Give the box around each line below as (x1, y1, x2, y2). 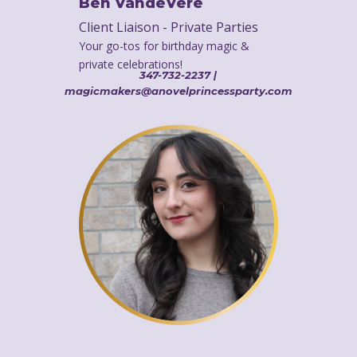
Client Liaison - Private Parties (78, 18, 258, 36)
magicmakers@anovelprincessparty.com (64, 84, 292, 98)
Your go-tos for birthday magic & (78, 37, 249, 53)
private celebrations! (78, 56, 182, 72)
